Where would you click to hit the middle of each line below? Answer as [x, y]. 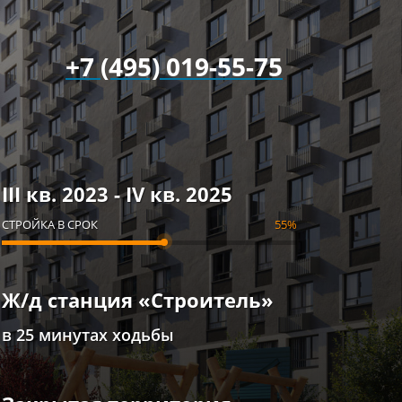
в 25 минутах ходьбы [88, 334]
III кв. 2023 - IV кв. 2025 [118, 193]
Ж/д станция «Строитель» [138, 300]
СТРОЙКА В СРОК [50, 224]
